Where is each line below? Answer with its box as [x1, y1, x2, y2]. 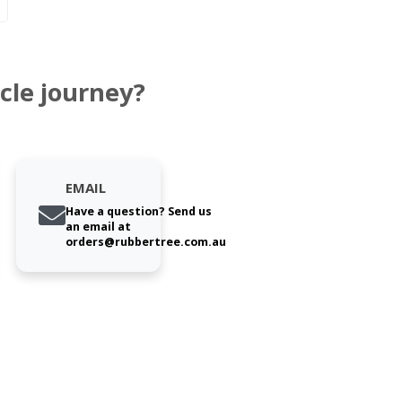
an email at [65, 219, 131, 235]
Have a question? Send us [65, 204, 212, 220]
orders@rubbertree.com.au [65, 234, 226, 250]
